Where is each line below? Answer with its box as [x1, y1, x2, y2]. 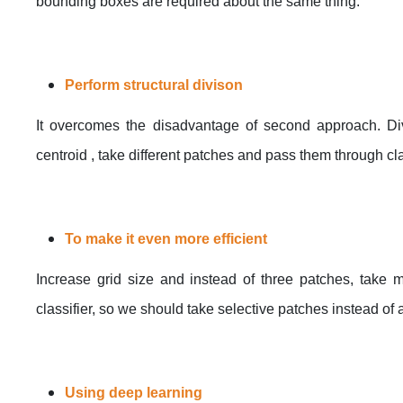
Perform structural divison [65, 76, 243, 93]
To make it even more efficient [65, 230, 267, 246]
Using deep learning [65, 384, 202, 400]
